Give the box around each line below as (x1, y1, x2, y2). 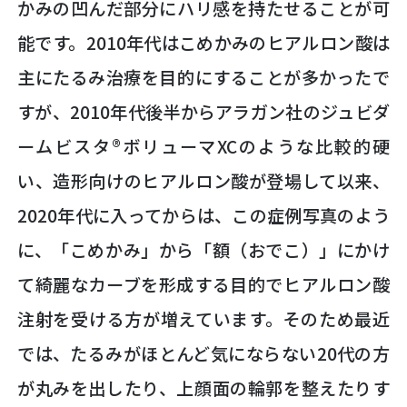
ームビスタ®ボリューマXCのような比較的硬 (17, 134, 390, 160)
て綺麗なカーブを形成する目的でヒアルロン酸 (17, 272, 390, 298)
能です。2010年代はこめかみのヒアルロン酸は (17, 30, 390, 56)
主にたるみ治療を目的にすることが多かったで (17, 65, 390, 91)
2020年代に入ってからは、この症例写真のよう (17, 203, 390, 229)
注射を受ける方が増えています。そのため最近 (17, 306, 390, 333)
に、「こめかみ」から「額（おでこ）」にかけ (17, 237, 390, 263)
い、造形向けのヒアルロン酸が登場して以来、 (17, 168, 390, 194)
